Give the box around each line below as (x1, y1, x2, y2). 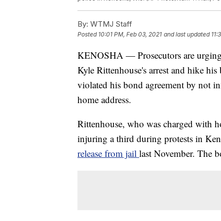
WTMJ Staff (88, 19, 132, 29)
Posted (77, 31, 98, 38)
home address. (77, 93, 131, 106)
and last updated (164, 31, 210, 38)
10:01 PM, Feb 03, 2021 (98, 31, 162, 38)
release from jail (77, 147, 139, 160)
